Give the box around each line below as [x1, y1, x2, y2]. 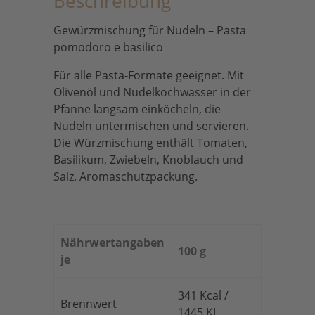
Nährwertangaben [60, 234, 165, 250]
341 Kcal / [178, 287, 229, 303]
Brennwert [60, 295, 117, 311]
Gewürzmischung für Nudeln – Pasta [53, 22, 246, 38]
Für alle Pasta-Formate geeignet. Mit [53, 67, 244, 83]
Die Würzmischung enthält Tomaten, [53, 134, 247, 150]
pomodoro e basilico [53, 39, 163, 55]
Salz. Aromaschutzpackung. [53, 168, 198, 184]
